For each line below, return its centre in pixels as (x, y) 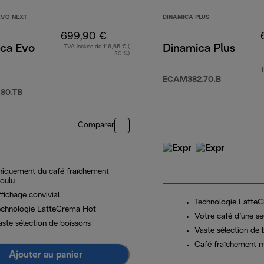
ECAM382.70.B (192, 80)
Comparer (96, 126)
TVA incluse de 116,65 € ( (97, 47)
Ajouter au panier (45, 255)
